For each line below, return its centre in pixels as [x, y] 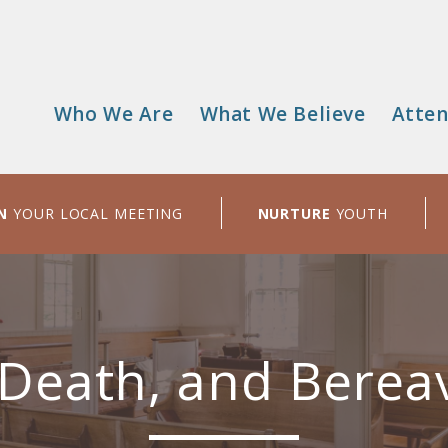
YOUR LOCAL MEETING [96, 213]
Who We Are [113, 114]
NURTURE [294, 213]
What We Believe [282, 114]
